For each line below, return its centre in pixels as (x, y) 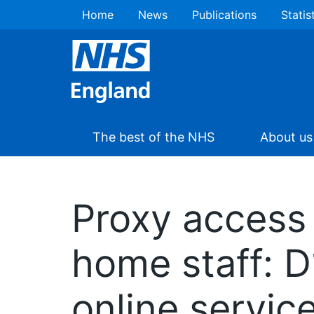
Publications (224, 15)
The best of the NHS (153, 137)
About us (286, 137)
